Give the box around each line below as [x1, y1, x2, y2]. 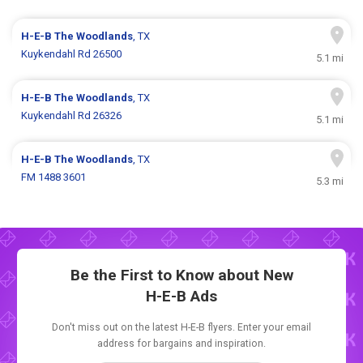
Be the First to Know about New [70, 265, 293, 284]
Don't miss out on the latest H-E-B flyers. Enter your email [52, 321, 311, 333]
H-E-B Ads [146, 286, 217, 305]
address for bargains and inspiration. [97, 337, 266, 349]
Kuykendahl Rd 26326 [21, 109, 122, 122]
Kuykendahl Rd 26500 [21, 48, 122, 61]
